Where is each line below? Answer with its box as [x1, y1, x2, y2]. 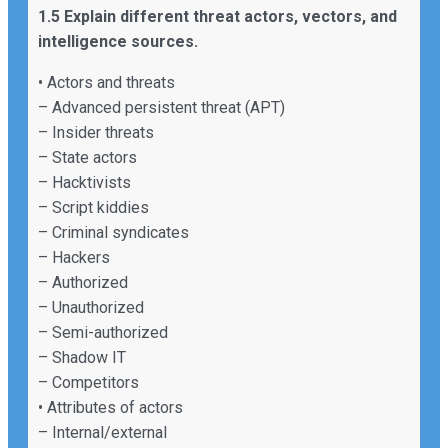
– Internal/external [38, 422, 167, 442]
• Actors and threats [38, 72, 175, 92]
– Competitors [38, 372, 139, 392]
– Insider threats [38, 122, 154, 142]
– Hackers [38, 247, 110, 267]
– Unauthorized [38, 297, 144, 317]
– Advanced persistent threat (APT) [38, 97, 285, 117]
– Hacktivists [38, 172, 131, 192]
